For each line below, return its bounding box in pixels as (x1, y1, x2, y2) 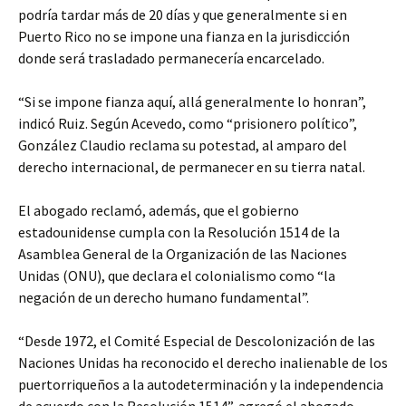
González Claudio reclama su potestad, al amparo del (18, 136, 347, 154)
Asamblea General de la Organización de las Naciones (18, 245, 347, 263)
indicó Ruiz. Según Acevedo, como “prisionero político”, (18, 114, 357, 132)
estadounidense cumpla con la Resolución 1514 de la (18, 223, 340, 241)
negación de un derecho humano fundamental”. (18, 288, 309, 306)
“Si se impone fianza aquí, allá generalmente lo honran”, (18, 92, 366, 111)
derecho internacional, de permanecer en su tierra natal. (18, 158, 365, 176)
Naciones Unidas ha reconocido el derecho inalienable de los (18, 353, 388, 372)
